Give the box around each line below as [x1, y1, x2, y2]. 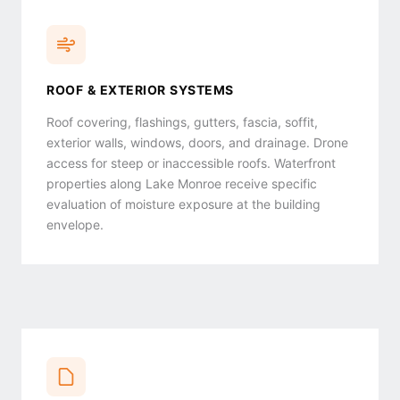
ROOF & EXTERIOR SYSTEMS [46, 82, 234, 98]
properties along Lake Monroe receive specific [46, 176, 317, 192]
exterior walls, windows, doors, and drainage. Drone [46, 135, 348, 151]
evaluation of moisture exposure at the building [46, 196, 321, 212]
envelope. [46, 217, 104, 233]
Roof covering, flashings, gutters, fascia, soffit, [46, 114, 318, 130]
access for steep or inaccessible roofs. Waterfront [46, 155, 336, 171]
